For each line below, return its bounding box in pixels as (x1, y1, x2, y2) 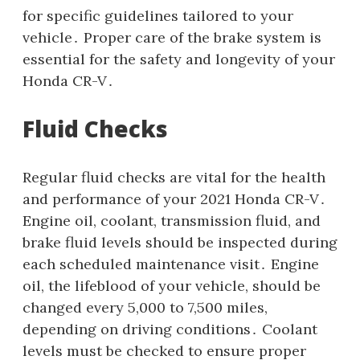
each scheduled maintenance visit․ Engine (22, 254, 319, 273)
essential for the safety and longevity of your (22, 49, 335, 68)
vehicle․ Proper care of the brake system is (22, 27, 321, 47)
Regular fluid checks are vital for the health (22, 167, 325, 186)
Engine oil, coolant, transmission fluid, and (22, 211, 321, 230)
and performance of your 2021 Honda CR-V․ (22, 189, 326, 208)
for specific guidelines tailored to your (22, 6, 293, 25)
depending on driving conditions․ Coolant (22, 319, 317, 338)
